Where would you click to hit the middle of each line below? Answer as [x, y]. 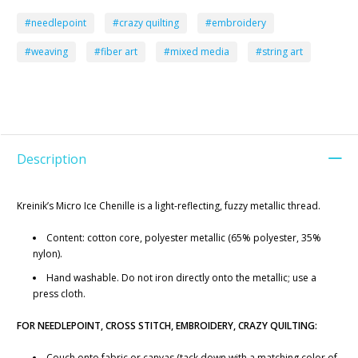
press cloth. [59, 294]
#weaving [46, 52]
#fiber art [116, 52]
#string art [279, 52]
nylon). [48, 254]
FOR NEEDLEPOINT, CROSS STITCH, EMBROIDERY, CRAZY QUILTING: [167, 326]
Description [52, 159]
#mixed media [197, 52]
